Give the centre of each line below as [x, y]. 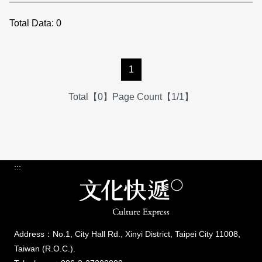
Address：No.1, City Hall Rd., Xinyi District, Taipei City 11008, [127, 234]
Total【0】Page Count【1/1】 [131, 97]
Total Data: [32, 23]
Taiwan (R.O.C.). [45, 249]
